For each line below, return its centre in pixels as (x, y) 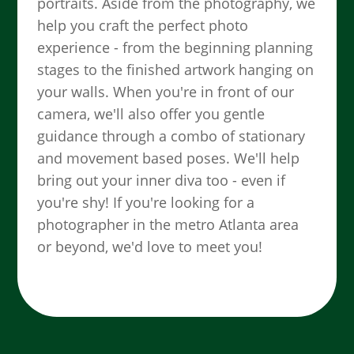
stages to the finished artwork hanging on (176, 69)
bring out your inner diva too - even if (162, 180)
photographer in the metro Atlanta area (168, 224)
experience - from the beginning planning (175, 47)
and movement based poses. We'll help (169, 158)
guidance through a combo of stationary (171, 136)
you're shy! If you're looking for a (146, 202)
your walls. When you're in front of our (166, 91)
